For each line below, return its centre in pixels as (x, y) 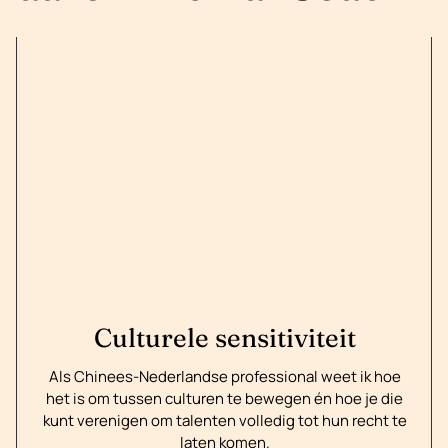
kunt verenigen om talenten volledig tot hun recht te (224, 420)
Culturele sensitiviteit (224, 337)
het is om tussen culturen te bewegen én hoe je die (225, 398)
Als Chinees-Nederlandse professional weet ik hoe (224, 376)
